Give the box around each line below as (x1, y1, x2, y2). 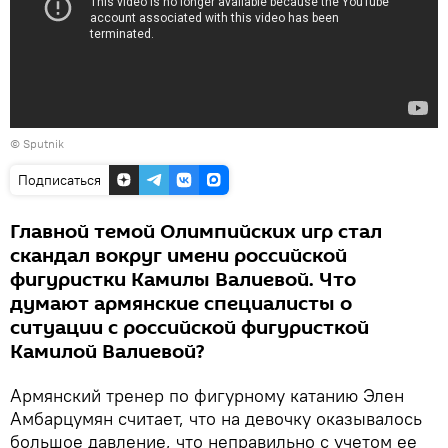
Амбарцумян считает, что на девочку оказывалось (10, 406, 422, 430)
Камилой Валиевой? (10, 337, 204, 366)
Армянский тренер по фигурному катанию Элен (10, 383, 404, 407)
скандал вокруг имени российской (10, 241, 347, 270)
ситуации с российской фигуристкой (10, 313, 369, 342)
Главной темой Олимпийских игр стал (10, 217, 382, 246)
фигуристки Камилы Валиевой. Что (10, 265, 356, 294)
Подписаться (18, 170, 101, 189)
